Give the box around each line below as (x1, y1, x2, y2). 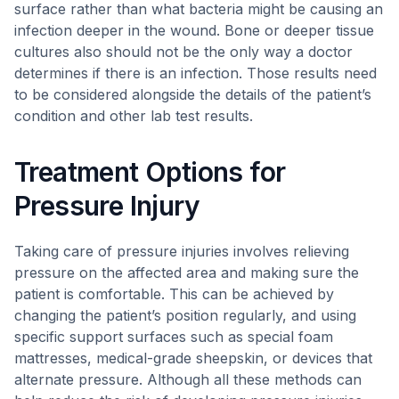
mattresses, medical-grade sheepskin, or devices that (14, 349, 372, 367)
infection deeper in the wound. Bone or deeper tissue (14, 21, 374, 39)
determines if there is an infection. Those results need (14, 64, 377, 82)
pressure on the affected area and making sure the (14, 264, 359, 281)
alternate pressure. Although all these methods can (14, 370, 362, 388)
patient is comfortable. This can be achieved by (14, 285, 334, 303)
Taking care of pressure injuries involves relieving (14, 242, 349, 260)
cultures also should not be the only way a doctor (14, 43, 353, 61)
